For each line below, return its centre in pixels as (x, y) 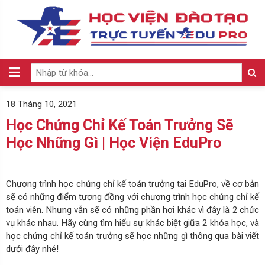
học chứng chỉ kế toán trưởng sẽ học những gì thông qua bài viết (132, 236)
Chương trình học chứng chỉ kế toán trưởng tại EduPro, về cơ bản (132, 184)
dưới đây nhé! (32, 249)
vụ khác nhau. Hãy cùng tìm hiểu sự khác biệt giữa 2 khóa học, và (132, 223)
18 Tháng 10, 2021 (41, 104)
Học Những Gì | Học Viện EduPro (114, 143)
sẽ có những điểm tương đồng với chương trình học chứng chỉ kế (132, 197)
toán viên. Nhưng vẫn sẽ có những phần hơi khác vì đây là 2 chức (132, 210)
